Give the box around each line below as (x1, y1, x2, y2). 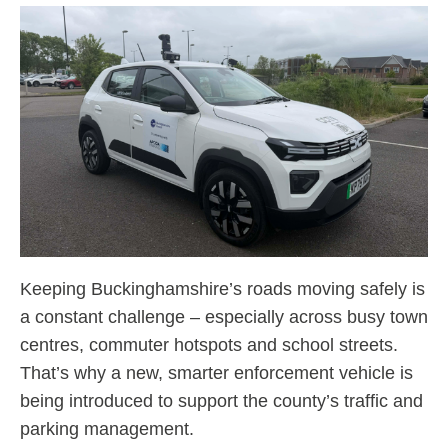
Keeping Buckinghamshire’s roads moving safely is (20, 279, 425, 300)
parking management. (20, 419, 194, 440)
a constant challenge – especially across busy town (20, 307, 428, 328)
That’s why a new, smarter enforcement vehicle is (20, 363, 413, 384)
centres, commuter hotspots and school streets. (20, 335, 398, 356)
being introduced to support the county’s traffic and (20, 391, 423, 412)
